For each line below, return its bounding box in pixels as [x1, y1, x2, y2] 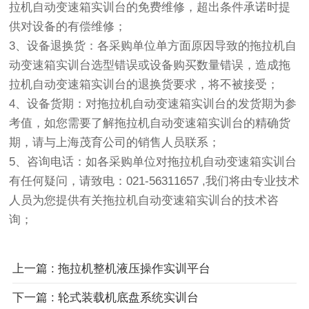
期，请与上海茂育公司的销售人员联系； [9, 135, 221, 149]
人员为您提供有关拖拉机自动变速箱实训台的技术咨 [9, 193, 279, 207]
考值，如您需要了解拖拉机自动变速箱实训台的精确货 [9, 116, 291, 130]
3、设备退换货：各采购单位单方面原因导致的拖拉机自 [9, 39, 297, 52]
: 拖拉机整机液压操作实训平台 [50, 262, 210, 276]
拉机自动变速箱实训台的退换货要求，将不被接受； [9, 77, 279, 91]
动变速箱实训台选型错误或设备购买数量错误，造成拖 [9, 58, 291, 72]
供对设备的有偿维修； [9, 19, 127, 33]
